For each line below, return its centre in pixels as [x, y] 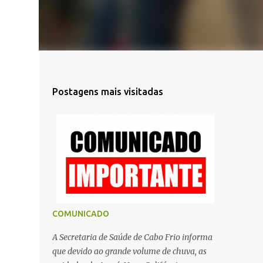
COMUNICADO [80, 214]
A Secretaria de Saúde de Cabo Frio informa [132, 237]
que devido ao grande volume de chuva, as [129, 251]
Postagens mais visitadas [107, 92]
